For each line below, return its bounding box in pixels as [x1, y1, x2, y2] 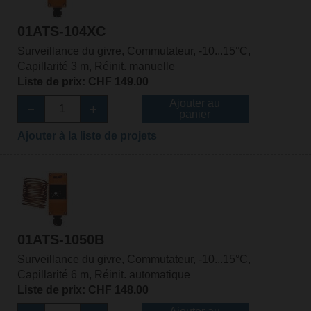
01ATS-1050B [17, 232, 104, 248]
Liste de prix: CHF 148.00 [17, 284, 149, 296]
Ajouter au [169, 96, 221, 109]
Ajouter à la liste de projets [17, 129, 157, 142]
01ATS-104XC [17, 23, 106, 39]
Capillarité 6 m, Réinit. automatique [17, 269, 190, 281]
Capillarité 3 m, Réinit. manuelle [17, 60, 175, 72]
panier [179, 108, 211, 120]
